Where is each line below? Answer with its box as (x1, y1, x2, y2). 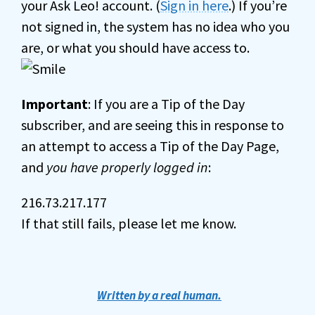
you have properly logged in (46, 158, 208, 176)
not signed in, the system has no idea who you (21, 18, 290, 35)
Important (21, 95, 88, 112)
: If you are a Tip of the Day (88, 95, 245, 112)
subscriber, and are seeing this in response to (21, 116, 284, 134)
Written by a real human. (97, 288, 221, 303)
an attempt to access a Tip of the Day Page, (21, 137, 279, 155)
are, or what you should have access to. (21, 39, 250, 56)
